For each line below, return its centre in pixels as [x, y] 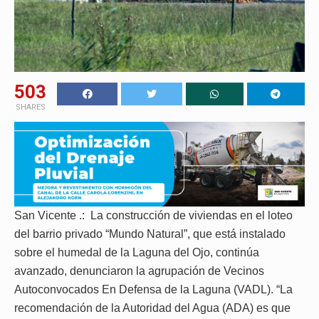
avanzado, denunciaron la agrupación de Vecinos [139, 271]
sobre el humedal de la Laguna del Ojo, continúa [137, 253]
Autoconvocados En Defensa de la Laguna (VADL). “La [153, 290]
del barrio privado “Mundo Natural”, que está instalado [150, 234]
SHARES [30, 107]
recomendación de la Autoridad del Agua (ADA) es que [152, 308]
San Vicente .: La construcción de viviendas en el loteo [153, 216]
